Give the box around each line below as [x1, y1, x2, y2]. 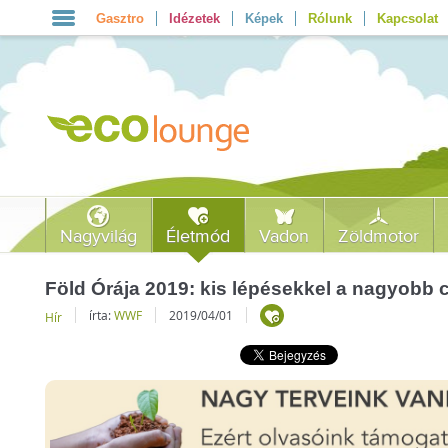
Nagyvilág [60, 226, 138, 247]
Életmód [166, 226, 231, 247]
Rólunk [307, 11, 352, 26]
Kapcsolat [376, 11, 438, 26]
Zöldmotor [338, 226, 420, 247]
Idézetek [168, 11, 220, 26]
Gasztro [95, 11, 144, 26]
